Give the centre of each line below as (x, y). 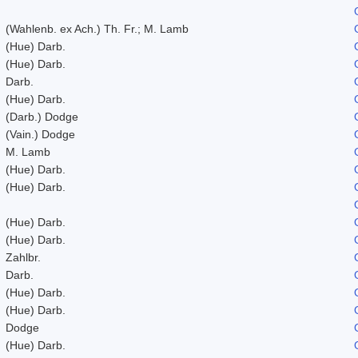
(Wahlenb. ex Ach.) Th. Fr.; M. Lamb (97, 28)
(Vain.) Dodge (40, 134)
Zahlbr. (23, 257)
